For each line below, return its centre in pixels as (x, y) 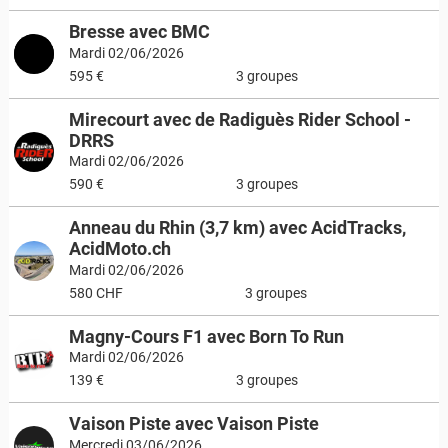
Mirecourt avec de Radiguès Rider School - (239, 119)
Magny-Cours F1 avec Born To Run (206, 336)
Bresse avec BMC (139, 31)
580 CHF (95, 293)
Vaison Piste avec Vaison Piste (193, 423)
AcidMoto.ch (119, 248)
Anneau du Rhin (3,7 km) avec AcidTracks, (237, 227)
